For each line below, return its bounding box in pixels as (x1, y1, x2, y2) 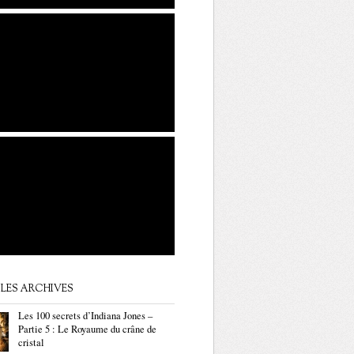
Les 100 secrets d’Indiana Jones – (18, 309, 153, 322)
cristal (18, 336, 44, 349)
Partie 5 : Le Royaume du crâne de (18, 322, 156, 336)
